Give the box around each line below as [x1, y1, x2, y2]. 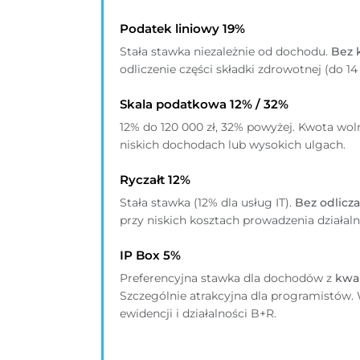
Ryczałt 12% [120, 172, 190, 188]
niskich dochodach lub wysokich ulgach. [120, 137, 346, 153]
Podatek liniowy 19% [120, 21, 245, 37]
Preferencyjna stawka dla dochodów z [120, 271, 335, 286]
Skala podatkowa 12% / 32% [120, 96, 288, 112]
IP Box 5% [120, 247, 181, 264]
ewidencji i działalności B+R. [120, 306, 276, 321]
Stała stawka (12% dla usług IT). [120, 195, 295, 211]
